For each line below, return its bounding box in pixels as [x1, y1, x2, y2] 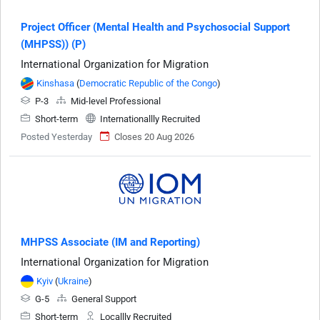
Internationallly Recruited [98, 113, 200, 124]
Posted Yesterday [21, 131, 92, 142]
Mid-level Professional [69, 95, 161, 106]
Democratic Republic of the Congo [79, 77, 217, 89]
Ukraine [58, 275, 89, 286]
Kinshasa [36, 77, 74, 89]
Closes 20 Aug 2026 [114, 131, 194, 142]
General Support [69, 293, 136, 304]
